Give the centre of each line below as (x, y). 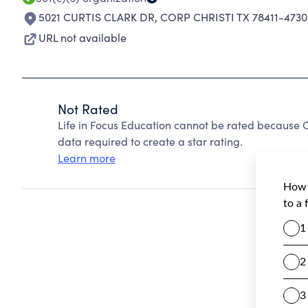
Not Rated (88, 109)
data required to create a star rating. (150, 141)
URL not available (82, 37)
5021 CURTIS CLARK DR (97, 17)
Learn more (87, 158)
